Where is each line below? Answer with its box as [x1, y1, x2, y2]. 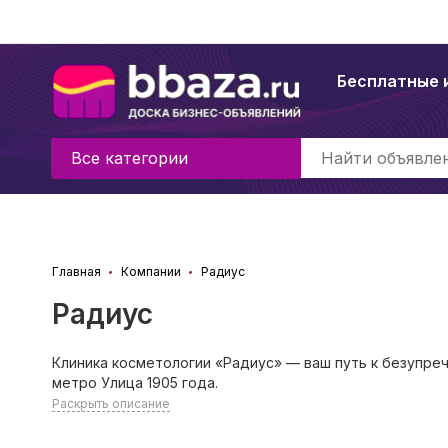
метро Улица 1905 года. [52, 374, 218, 391]
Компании [121, 264, 181, 279]
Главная [52, 264, 101, 279]
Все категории [71, 148, 188, 168]
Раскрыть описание [52, 396, 170, 411]
